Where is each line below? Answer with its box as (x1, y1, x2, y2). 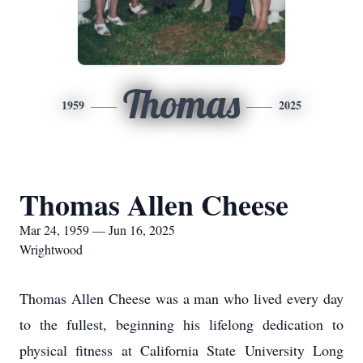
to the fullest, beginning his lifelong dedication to (19, 314, 344, 334)
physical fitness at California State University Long (19, 340, 344, 360)
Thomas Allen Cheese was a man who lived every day (19, 288, 344, 308)
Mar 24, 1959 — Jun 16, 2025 (19, 221, 175, 238)
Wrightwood (19, 241, 83, 258)
